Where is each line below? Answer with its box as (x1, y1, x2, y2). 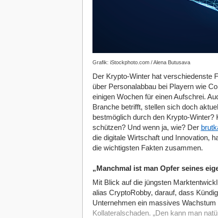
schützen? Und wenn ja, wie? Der (92, 124, 201, 131)
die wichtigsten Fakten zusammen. (92, 144, 203, 152)
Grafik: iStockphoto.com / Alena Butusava (92, 59, 190, 65)
